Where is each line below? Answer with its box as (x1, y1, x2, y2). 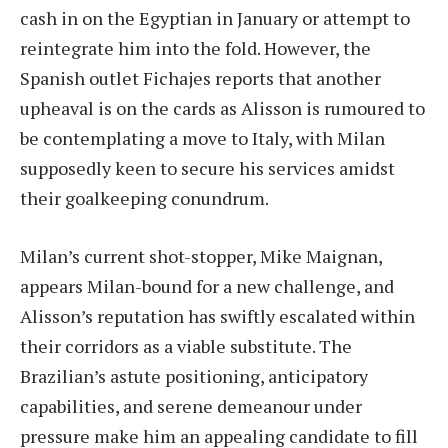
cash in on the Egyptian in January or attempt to (20, 6, 410, 31)
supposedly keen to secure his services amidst (20, 156, 395, 181)
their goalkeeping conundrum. (20, 186, 269, 211)
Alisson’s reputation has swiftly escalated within (20, 304, 415, 329)
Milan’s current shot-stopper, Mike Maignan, (20, 244, 382, 269)
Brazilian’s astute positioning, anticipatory (20, 364, 368, 389)
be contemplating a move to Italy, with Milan (20, 126, 385, 151)
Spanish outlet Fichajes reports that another (20, 66, 381, 91)
